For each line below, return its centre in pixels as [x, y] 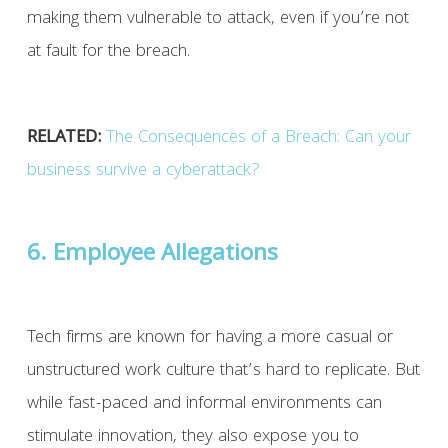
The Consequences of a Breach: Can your [258, 139]
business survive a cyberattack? [143, 172]
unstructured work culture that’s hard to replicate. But [223, 372]
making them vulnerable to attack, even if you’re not [217, 20]
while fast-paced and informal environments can [204, 405]
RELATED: [63, 139]
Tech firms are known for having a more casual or [209, 339]
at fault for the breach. [108, 53]
